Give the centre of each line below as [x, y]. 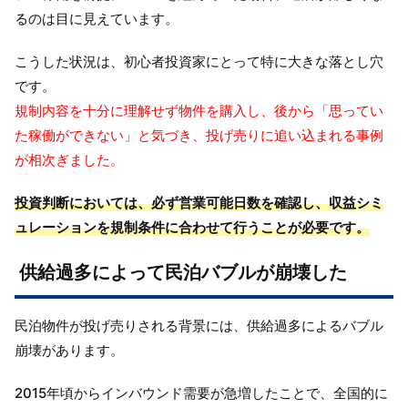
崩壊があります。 [69, 350]
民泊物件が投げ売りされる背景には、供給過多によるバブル [199, 325]
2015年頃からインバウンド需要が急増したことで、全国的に [201, 393]
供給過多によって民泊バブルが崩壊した [183, 272]
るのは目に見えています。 [97, 18]
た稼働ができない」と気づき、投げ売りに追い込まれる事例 [199, 135]
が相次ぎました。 [69, 159]
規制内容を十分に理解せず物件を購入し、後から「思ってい [199, 110]
